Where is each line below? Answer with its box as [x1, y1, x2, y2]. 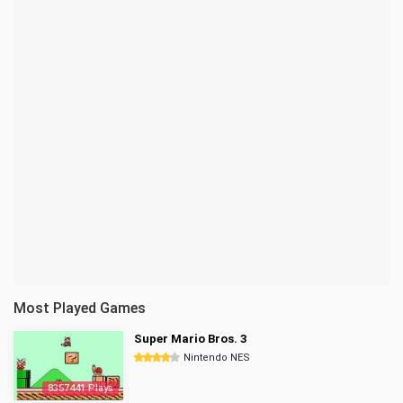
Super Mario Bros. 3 [134, 332, 246, 345]
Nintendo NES [184, 352, 250, 363]
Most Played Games [13, 300, 146, 317]
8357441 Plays [48, 382, 113, 394]
